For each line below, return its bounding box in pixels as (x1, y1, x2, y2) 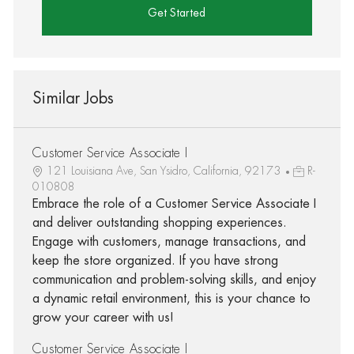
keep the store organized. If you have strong (32, 254, 278, 267)
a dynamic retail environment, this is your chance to (32, 292, 311, 305)
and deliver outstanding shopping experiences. (32, 216, 287, 229)
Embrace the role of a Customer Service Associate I (32, 197, 316, 210)
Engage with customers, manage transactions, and (32, 235, 306, 248)
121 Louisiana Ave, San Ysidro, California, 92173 (46, 164, 284, 176)
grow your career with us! (32, 311, 174, 324)
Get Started (148, 6, 206, 18)
